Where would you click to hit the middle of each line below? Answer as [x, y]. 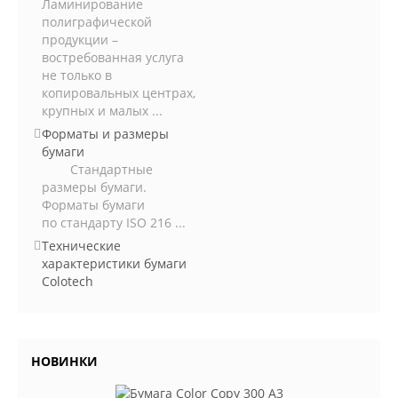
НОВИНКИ [64, 361]
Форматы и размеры [105, 134]
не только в [77, 75]
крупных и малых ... [102, 111]
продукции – [80, 40]
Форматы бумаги [93, 205]
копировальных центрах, [119, 93]
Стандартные [97, 169]
